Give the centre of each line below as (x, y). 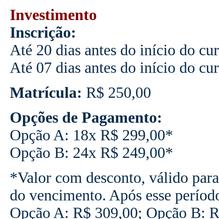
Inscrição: (43, 32)
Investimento (53, 15)
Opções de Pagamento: (86, 117)
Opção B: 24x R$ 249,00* (91, 153)
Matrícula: (46, 92)
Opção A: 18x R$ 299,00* (91, 135)
